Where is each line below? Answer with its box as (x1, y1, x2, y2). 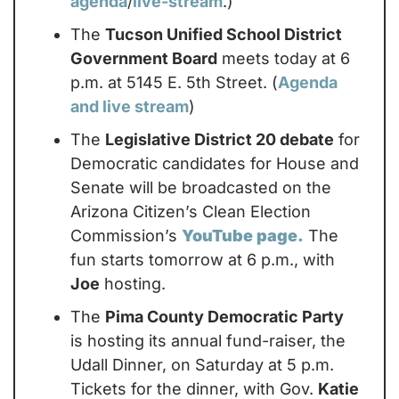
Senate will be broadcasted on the (70, 177, 331, 197)
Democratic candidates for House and (70, 153, 359, 173)
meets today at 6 (217, 48, 350, 68)
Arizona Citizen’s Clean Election (70, 201, 311, 221)
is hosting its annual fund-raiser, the (70, 330, 346, 350)
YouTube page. (182, 225, 304, 245)
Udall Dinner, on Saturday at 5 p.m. (70, 354, 334, 374)
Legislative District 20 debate (105, 129, 334, 149)
